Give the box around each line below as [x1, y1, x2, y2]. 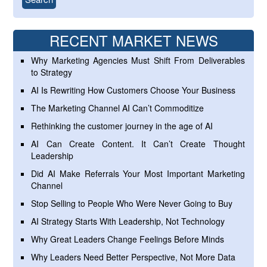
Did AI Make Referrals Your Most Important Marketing [31, 167, 245, 180]
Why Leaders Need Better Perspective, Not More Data [31, 251, 236, 263]
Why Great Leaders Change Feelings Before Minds [31, 233, 225, 246]
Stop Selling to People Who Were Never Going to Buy [31, 197, 233, 210]
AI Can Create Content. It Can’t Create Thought [31, 138, 245, 150]
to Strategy [31, 66, 73, 79]
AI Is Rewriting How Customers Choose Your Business [31, 84, 236, 97]
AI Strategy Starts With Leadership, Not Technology [31, 215, 225, 228]
